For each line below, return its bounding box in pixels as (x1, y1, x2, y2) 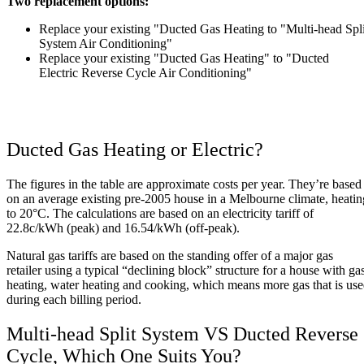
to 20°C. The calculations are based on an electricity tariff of (6, 206, 314, 220)
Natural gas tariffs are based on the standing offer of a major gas (6, 248, 333, 262)
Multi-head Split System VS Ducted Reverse (6, 323, 358, 344)
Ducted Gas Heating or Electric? (6, 138, 263, 160)
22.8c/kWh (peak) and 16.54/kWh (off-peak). (6, 220, 240, 235)
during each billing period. (6, 292, 141, 306)
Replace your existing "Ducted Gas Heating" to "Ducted (39, 50, 329, 65)
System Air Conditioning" (39, 36, 172, 50)
